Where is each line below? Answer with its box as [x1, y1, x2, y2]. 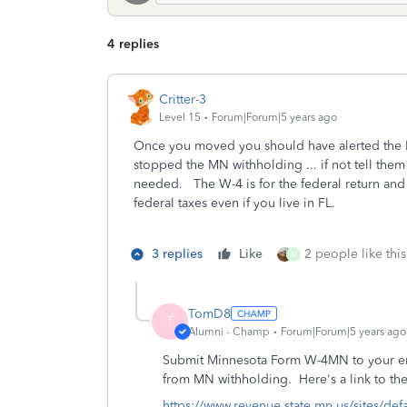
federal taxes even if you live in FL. [134, 195, 339, 211]
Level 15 [159, 110, 201, 124]
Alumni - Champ [188, 324, 270, 338]
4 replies [107, 36, 159, 52]
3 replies [152, 246, 203, 262]
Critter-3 [159, 91, 206, 107]
